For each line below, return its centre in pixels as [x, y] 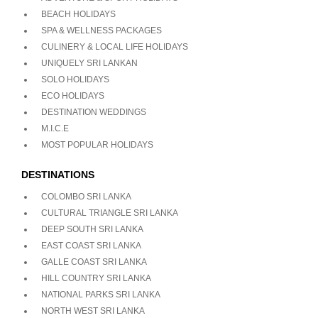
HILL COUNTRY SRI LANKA [96, 279]
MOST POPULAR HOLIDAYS [97, 145]
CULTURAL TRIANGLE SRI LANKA [110, 213]
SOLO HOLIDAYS [75, 80]
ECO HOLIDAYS [73, 96]
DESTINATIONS [58, 175]
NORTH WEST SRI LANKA [93, 311]
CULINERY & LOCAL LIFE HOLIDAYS [115, 47]
